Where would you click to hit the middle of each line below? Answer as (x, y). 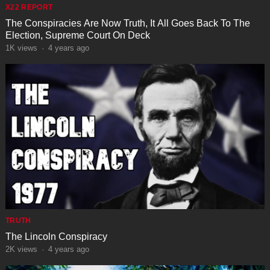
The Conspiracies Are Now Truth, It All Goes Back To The (127, 23)
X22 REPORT (29, 7)
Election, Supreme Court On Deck (77, 35)
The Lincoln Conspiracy (56, 237)
